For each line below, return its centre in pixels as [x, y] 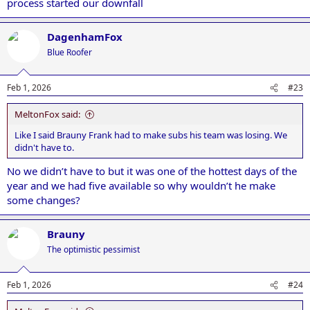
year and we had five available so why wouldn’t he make [141, 185]
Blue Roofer [70, 52]
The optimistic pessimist [93, 249]
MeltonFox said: [47, 114]
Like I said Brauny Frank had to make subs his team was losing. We [151, 135]
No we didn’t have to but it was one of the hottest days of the [152, 171]
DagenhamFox [85, 36]
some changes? [44, 200]
